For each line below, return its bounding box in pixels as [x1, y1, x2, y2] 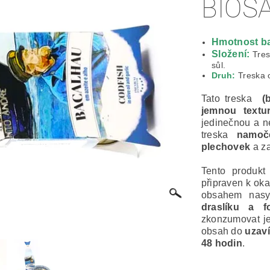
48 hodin [201, 238, 243, 249]
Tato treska [201, 93, 262, 104]
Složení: [212, 49, 253, 60]
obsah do [201, 226, 243, 237]
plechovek [201, 142, 251, 152]
